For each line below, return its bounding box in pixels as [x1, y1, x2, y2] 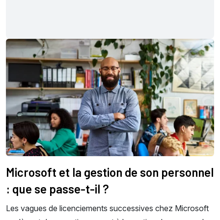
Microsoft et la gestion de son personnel [6, 165, 214, 179]
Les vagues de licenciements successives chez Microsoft [6, 203, 209, 213]
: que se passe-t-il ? [6, 181, 109, 196]
